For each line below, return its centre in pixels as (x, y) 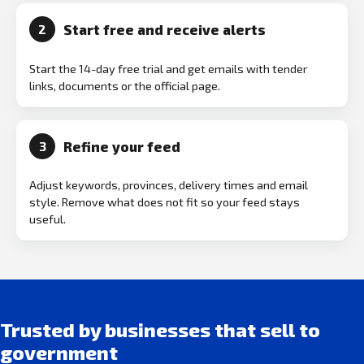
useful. (48, 219)
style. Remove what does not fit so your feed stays (165, 202)
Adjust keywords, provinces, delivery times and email (169, 185)
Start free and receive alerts (164, 30)
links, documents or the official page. (125, 85)
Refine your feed (121, 146)
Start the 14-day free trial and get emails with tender (168, 68)
